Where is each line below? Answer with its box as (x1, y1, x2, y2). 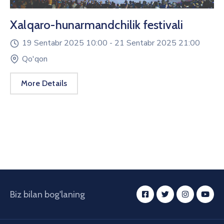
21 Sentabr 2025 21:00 (114, 37, 200, 48)
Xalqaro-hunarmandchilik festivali (10, 17, 183, 32)
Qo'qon (22, 53, 47, 65)
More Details (21, 78, 67, 88)
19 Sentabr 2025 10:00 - (22, 37, 114, 48)
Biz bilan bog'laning (10, 188, 85, 200)
